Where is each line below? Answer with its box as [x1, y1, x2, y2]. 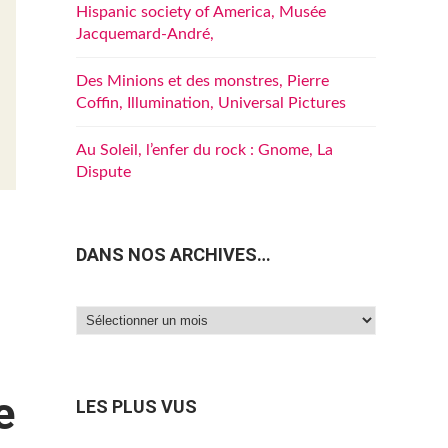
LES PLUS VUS [76, 396, 197, 418]
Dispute [76, 164, 131, 180]
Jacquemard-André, [76, 26, 214, 42]
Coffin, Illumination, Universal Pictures [76, 95, 346, 111]
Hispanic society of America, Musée [76, 4, 326, 20]
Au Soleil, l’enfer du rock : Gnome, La [76, 142, 333, 158]
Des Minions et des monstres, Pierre [76, 73, 329, 89]
